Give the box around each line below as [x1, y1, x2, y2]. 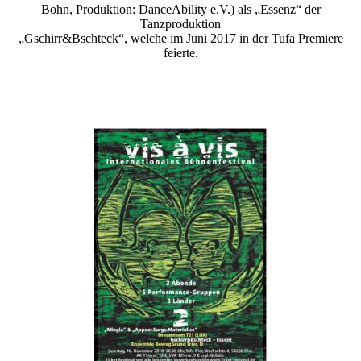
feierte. [163, 46, 198, 60]
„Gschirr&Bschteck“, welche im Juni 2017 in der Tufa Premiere [18, 31, 343, 46]
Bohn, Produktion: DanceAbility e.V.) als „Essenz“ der [40, 2, 321, 17]
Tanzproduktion [140, 17, 221, 31]
